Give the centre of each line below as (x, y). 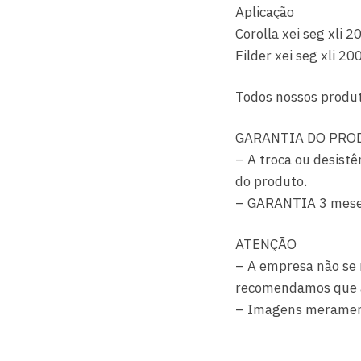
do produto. (272, 182)
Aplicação (265, 12)
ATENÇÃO (266, 245)
